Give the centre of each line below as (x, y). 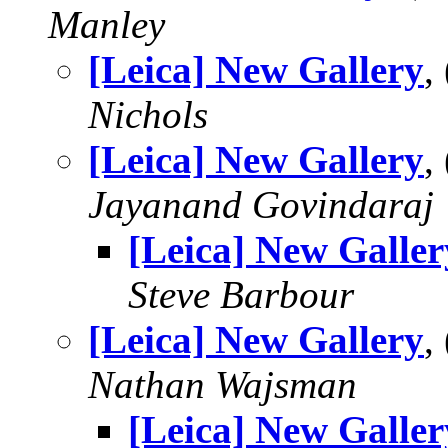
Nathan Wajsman (222, 384)
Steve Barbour (241, 294)
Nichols (148, 114)
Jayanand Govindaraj (261, 204)
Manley (106, 24)
